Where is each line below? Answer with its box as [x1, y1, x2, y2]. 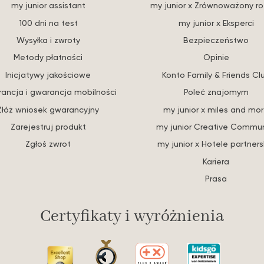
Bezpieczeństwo [183, 35, 249, 45]
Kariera [203, 156, 229, 166]
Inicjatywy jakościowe [5, 69, 91, 80]
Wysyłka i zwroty [16, 35, 80, 45]
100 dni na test [18, 17, 78, 28]
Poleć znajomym [183, 87, 249, 97]
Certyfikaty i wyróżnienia [39, 206, 224, 227]
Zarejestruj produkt [10, 121, 86, 132]
